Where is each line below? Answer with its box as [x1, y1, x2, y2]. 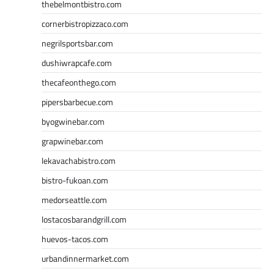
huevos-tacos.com [42, 232, 108, 245]
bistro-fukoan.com [42, 173, 108, 187]
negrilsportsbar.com [42, 36, 113, 50]
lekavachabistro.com [42, 154, 116, 167]
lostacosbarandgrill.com [42, 212, 127, 226]
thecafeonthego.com [42, 75, 116, 89]
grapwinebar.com [42, 134, 103, 147]
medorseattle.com [42, 193, 107, 206]
